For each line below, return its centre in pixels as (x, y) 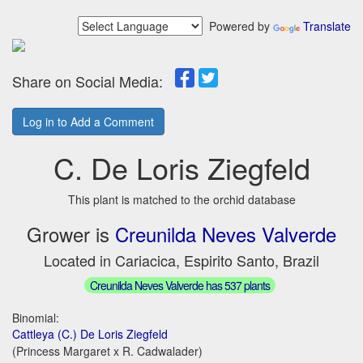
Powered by (238, 26)
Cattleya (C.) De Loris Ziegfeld (90, 333)
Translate (327, 26)
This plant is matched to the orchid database (181, 199)
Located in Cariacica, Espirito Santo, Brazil (181, 260)
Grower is (71, 234)
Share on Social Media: (94, 81)
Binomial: (36, 317)
